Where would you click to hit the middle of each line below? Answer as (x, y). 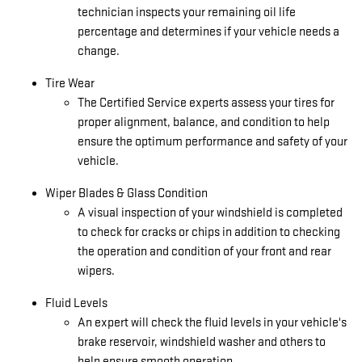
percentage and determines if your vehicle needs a (208, 32)
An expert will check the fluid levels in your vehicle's (212, 323)
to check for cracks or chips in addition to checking (209, 232)
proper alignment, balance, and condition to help (204, 122)
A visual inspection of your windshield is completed (210, 213)
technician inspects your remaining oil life (187, 13)
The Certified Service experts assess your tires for (206, 103)
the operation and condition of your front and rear (204, 252)
